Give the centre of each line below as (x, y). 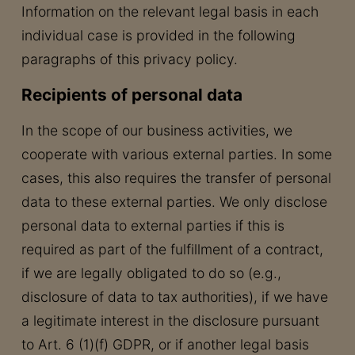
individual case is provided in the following (158, 35)
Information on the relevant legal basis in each (170, 11)
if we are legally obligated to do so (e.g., (151, 273)
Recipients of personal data (132, 95)
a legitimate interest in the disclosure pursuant (170, 321)
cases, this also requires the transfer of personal (176, 178)
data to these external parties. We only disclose (174, 202)
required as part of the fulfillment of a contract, (172, 249)
